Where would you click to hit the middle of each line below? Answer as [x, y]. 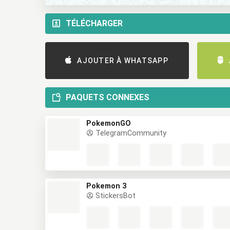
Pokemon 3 [106, 186]
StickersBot [114, 196]
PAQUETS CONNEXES [108, 97]
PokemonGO [109, 123]
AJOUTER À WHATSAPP [123, 61]
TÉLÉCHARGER [94, 23]
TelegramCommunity [130, 133]
